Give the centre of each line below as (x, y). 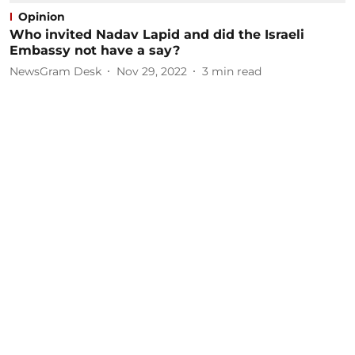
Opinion (42, 17)
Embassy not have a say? (95, 50)
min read (237, 71)
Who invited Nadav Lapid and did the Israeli (157, 34)
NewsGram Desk (55, 71)
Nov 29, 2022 (152, 71)
